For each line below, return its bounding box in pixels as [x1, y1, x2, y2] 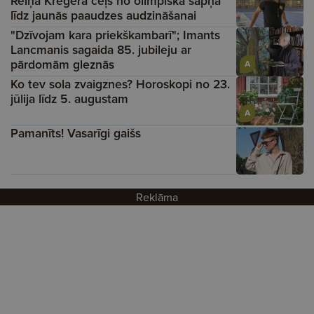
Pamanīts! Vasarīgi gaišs [11, 123, 141, 142]
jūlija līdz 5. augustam [11, 89, 128, 107]
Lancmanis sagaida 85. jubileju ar [11, 40, 191, 58]
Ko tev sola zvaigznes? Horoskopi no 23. [11, 74, 230, 93]
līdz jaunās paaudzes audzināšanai [11, 6, 196, 24]
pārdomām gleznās [11, 55, 114, 73]
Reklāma [136, 189, 178, 205]
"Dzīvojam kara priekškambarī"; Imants [11, 25, 220, 43]
